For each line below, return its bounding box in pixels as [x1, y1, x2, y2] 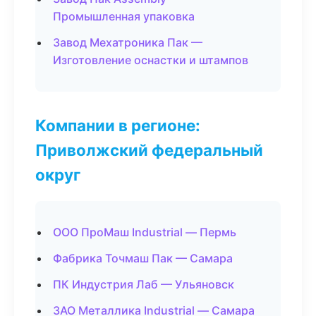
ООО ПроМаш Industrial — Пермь [53, 225, 236, 239]
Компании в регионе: [35, 116, 200, 135]
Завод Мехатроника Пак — [53, 35, 202, 49]
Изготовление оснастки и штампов [53, 53, 248, 67]
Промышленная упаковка [53, 9, 195, 23]
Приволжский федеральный [35, 140, 263, 159]
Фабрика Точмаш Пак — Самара [53, 251, 233, 265]
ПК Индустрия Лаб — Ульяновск [53, 277, 234, 291]
